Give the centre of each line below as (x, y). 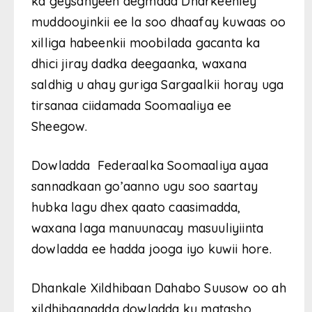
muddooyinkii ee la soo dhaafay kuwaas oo (159, 22)
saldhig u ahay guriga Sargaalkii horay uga (158, 85)
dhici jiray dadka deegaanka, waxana (141, 64)
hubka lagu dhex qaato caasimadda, (136, 208)
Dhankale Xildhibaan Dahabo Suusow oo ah (159, 288)
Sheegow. (60, 127)
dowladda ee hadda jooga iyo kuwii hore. (151, 249)
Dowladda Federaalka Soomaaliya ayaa (150, 166)
